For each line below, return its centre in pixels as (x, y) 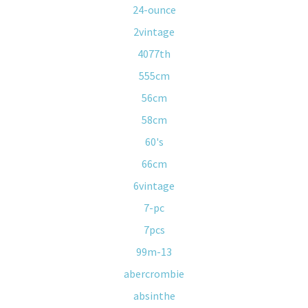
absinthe (154, 296)
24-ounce (154, 10)
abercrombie (154, 274)
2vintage (154, 32)
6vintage (154, 186)
